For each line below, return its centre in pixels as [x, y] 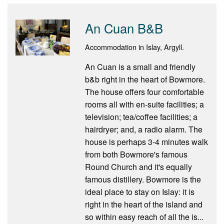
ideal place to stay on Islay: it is [139, 191]
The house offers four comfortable [144, 91]
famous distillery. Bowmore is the [143, 179]
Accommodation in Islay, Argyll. [134, 46]
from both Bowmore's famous [136, 154]
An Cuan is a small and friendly [140, 66]
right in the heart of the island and [143, 204]
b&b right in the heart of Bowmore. [145, 79]
